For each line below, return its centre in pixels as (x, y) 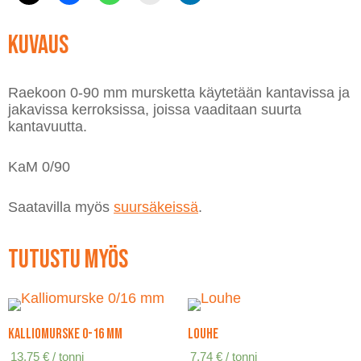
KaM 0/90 (39, 166)
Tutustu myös (68, 259)
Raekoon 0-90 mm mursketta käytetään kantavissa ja (179, 93)
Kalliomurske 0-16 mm (65, 334)
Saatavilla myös (61, 207)
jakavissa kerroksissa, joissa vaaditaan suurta (155, 110)
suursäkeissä (156, 207)
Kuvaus (38, 46)
